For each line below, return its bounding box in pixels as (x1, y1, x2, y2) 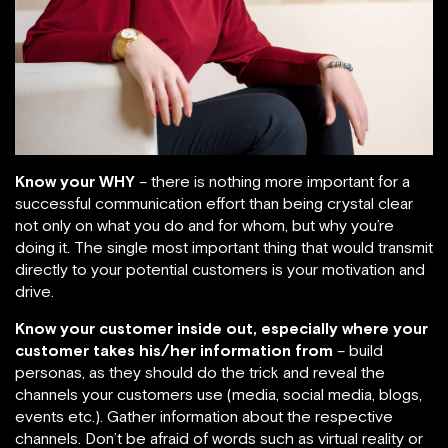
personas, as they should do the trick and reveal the (15, 363, 385, 382)
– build (337, 341, 383, 360)
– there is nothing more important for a (135, 172, 410, 191)
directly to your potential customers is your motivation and (15, 260, 425, 279)
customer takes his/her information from (15, 341, 337, 360)
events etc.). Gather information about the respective (15, 407, 393, 426)
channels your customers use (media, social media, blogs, (15, 385, 422, 404)
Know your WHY (15, 172, 135, 191)
